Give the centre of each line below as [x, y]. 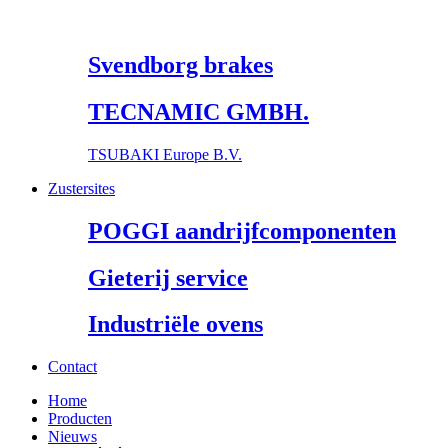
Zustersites [81, 188]
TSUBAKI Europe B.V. [165, 154]
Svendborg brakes [180, 64]
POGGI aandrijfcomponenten [242, 230]
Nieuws [72, 437]
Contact [72, 367]
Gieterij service [168, 277]
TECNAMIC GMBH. [198, 111]
